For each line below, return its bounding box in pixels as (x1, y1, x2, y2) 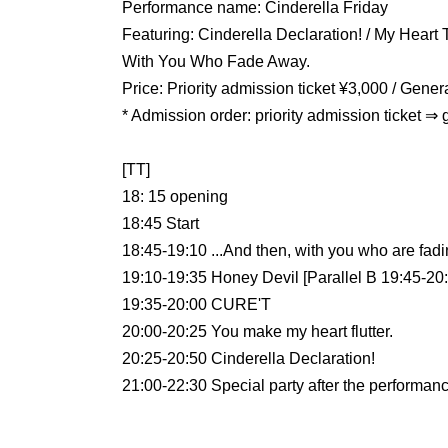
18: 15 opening (122, 188, 228, 206)
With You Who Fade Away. (122, 53, 310, 71)
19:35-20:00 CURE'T (122, 296, 271, 314)
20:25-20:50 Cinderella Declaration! (122, 350, 375, 368)
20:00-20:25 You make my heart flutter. (122, 323, 393, 341)
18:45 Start (122, 215, 199, 233)
